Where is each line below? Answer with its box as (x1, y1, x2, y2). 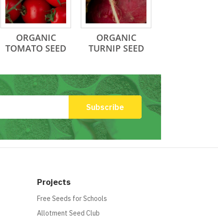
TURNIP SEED (88, 42, 144, 54)
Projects (37, 177, 71, 187)
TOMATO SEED (5, 42, 66, 54)
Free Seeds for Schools (37, 194, 107, 203)
